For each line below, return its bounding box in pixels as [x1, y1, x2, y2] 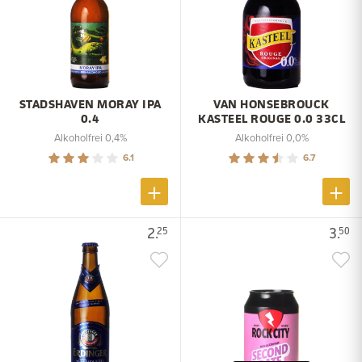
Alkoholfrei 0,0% [234, 129, 309, 145]
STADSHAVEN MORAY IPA [19, 95, 162, 112]
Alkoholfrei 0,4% [53, 129, 127, 145]
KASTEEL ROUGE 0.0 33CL [198, 109, 345, 127]
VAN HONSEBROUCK [213, 95, 330, 112]
